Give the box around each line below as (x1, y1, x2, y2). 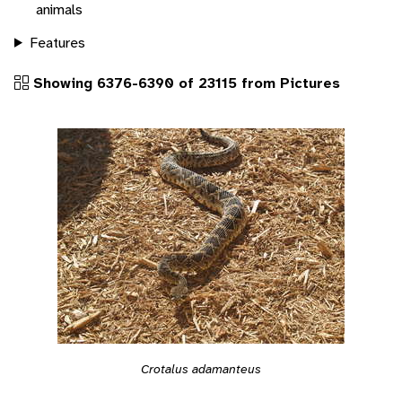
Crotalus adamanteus (141, 360, 261, 377)
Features (29, 32, 85, 52)
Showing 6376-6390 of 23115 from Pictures (29, 73, 340, 92)
